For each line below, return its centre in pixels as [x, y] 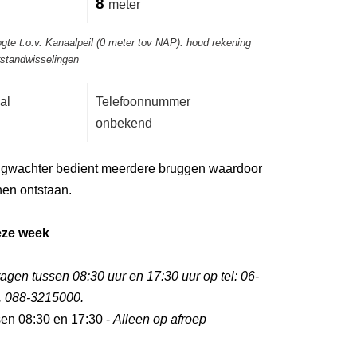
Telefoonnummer [143, 102]
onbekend [124, 123]
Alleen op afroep [160, 319]
